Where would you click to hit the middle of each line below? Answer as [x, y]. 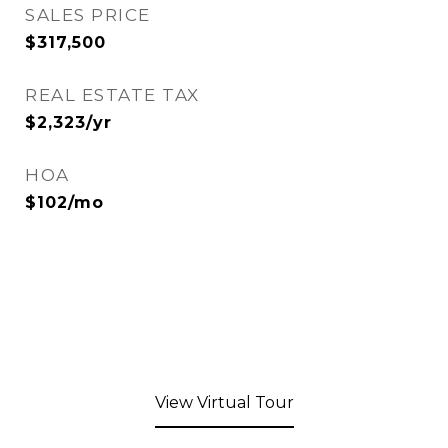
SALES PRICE [88, 15]
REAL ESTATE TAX [112, 95]
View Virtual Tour [224, 402]
